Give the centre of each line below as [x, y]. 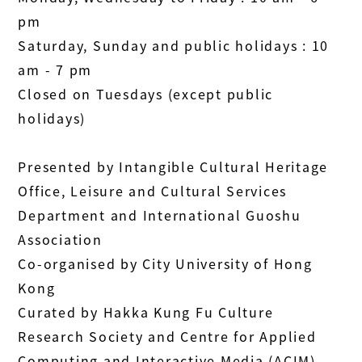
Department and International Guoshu [160, 215]
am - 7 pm [55, 70]
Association [60, 240]
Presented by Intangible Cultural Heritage [173, 167]
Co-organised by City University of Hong [165, 264]
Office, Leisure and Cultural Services [153, 191]
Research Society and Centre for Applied [167, 337]
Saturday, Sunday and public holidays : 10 [174, 46]
